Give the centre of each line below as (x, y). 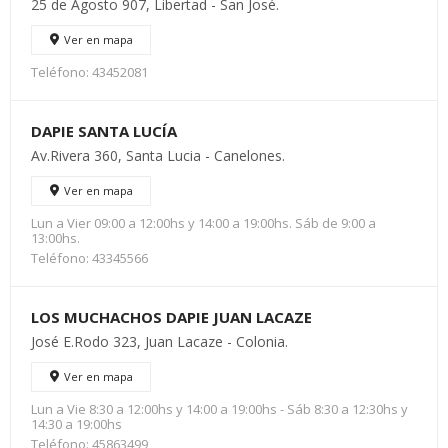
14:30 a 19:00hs (76, 424)
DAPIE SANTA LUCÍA (104, 131)
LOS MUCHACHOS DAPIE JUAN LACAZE (171, 317)
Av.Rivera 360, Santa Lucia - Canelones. (158, 155)
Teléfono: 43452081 (89, 72)
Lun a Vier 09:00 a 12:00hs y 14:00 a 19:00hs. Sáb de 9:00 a (203, 223)
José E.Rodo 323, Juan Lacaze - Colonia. (159, 341)
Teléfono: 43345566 (89, 258)
